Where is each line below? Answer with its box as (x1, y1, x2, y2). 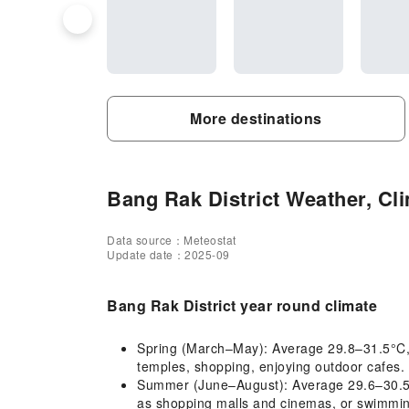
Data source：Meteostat (107, 232, 236, 247)
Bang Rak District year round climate (107, 295, 377, 316)
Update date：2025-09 (107, 246, 230, 262)
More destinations (190, 108, 322, 129)
